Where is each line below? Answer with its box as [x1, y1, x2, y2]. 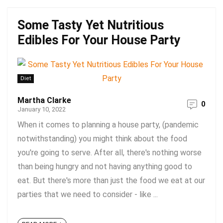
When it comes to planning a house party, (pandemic [17, 120, 199, 129]
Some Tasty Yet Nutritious [17, 18, 164, 32]
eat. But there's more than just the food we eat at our [17, 176, 205, 185]
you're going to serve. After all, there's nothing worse [17, 148, 202, 157]
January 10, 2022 [17, 106, 66, 113]
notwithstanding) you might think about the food [17, 134, 187, 143]
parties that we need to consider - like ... [17, 190, 158, 199]
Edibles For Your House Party [17, 33, 181, 47]
